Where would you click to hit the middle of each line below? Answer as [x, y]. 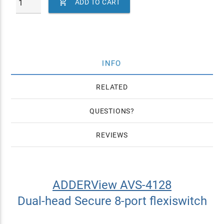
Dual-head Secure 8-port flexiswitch [112, 201]
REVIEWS [112, 135]
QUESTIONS [110, 111]
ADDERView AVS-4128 [112, 185]
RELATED [112, 87]
